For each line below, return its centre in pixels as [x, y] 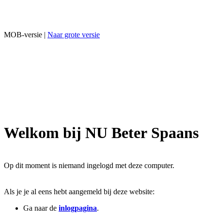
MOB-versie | [26, 35]
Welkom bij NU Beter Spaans [101, 133]
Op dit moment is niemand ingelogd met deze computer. [89, 165]
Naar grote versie [74, 35]
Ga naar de [41, 208]
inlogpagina [78, 208]
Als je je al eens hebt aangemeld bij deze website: [79, 191]
